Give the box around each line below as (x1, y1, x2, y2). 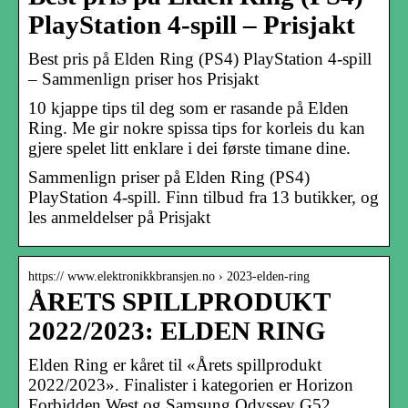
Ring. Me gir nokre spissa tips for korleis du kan (28, 117, 365, 138)
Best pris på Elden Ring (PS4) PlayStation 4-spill (28, 48, 372, 68)
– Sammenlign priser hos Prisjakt (28, 68, 259, 88)
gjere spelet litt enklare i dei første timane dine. (28, 138, 351, 158)
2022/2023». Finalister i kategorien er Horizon (28, 374, 353, 394)
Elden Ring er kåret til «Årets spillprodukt (28, 354, 321, 374)
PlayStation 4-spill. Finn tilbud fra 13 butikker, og (28, 187, 379, 207)
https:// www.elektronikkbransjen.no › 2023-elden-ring (28, 269, 310, 283)
